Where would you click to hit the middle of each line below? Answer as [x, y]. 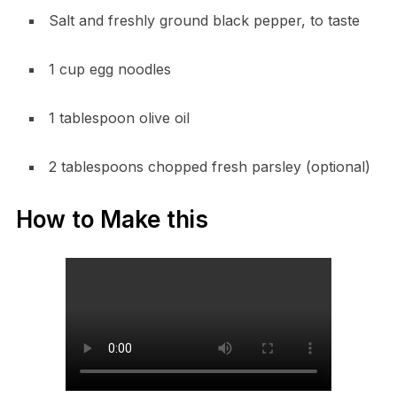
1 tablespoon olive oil [119, 117]
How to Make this [112, 219]
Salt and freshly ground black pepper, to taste [204, 20]
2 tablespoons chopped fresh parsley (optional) [209, 166]
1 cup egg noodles [109, 69]
